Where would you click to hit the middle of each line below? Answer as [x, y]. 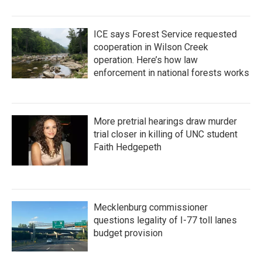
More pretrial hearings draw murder [165, 121]
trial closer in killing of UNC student [166, 134]
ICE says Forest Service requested [165, 34]
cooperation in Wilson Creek [151, 47]
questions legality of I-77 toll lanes [165, 220]
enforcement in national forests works [171, 73]
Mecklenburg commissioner [151, 207]
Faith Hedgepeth [127, 147]
